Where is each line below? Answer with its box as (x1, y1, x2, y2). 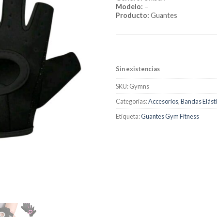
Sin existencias (116, 64, 160, 73)
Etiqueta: (116, 112, 141, 121)
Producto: (116, 11, 149, 19)
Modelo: (116, 2, 143, 11)
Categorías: (116, 97, 148, 106)
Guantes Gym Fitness (141, 112, 199, 121)
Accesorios (148, 97, 178, 106)
